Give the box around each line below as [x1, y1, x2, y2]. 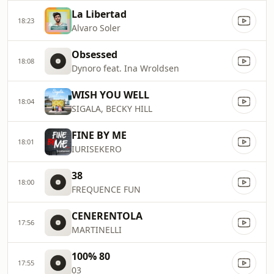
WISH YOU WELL [72, 88, 149, 102]
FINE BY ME [72, 128, 127, 142]
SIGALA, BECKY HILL [72, 103, 152, 114]
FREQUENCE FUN [72, 183, 141, 195]
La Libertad [72, 7, 127, 21]
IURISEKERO [72, 143, 122, 155]
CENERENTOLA [72, 209, 143, 223]
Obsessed [72, 48, 117, 61]
